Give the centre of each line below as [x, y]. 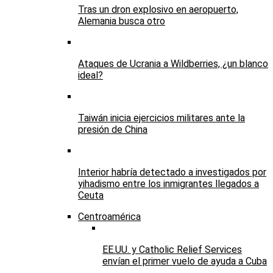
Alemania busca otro [122, 21]
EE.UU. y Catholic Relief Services [172, 250]
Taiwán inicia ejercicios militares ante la [161, 118]
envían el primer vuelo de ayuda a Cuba [185, 261]
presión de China [113, 130]
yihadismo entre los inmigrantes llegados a [168, 184]
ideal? [90, 76]
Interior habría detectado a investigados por [172, 172]
